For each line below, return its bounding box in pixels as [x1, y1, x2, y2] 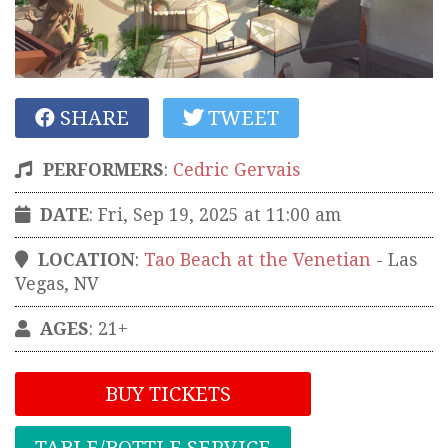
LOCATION [38, 249, 135, 270]
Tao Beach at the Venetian [144, 249, 371, 270]
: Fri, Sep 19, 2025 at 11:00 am [89, 204, 341, 225]
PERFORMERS [43, 159, 164, 180]
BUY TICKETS [100, 381, 231, 406]
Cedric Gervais [173, 159, 300, 180]
